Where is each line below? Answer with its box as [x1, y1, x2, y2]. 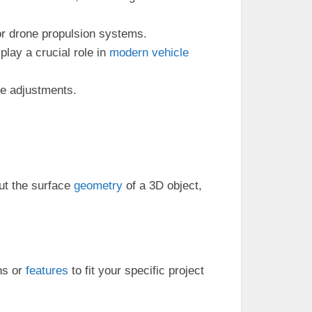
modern [109, 46, 148, 59]
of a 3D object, [123, 179, 202, 192]
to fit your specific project [68, 264, 204, 277]
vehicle [152, 46, 189, 59]
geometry [74, 179, 123, 192]
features [26, 264, 68, 277]
